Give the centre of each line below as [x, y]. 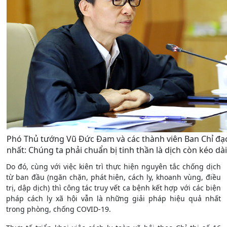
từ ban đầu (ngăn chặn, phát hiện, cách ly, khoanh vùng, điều [113, 177]
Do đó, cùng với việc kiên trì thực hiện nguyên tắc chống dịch [113, 166]
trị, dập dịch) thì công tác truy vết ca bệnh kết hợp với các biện [113, 187]
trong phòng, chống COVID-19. [59, 209]
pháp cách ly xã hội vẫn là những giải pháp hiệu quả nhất [113, 198]
